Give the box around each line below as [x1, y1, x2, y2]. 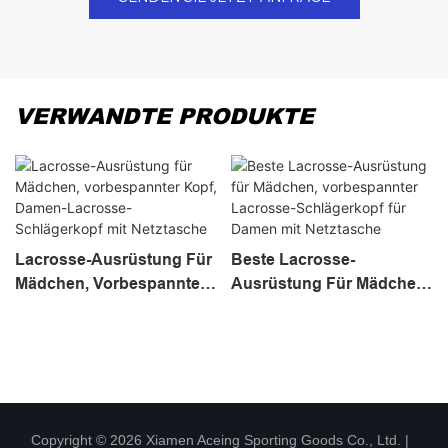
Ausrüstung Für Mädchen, [230, 274, 430, 292]
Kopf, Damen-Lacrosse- [15, 298, 195, 316]
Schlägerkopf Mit [15, 322, 143, 340]
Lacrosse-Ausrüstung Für [15, 250, 212, 268]
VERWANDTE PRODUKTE [15, 100, 314, 132]
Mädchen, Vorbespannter [15, 274, 206, 292]
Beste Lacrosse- [230, 250, 355, 268]
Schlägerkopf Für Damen [230, 322, 421, 340]
